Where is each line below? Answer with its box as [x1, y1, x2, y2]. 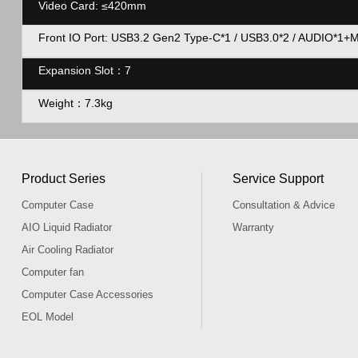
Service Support [233, 172, 324, 185]
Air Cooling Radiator [21, 244, 113, 256]
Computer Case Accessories [21, 288, 153, 300]
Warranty [233, 221, 275, 233]
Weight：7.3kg [38, 97, 113, 109]
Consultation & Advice [233, 199, 336, 211]
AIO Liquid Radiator [21, 221, 112, 233]
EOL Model [21, 311, 74, 323]
